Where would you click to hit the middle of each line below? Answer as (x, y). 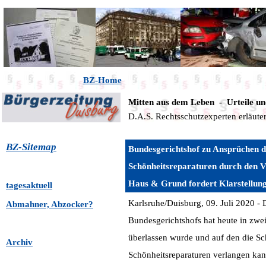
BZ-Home (102, 80)
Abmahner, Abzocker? (50, 204)
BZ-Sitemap (31, 147)
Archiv (19, 242)
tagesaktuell (29, 185)
